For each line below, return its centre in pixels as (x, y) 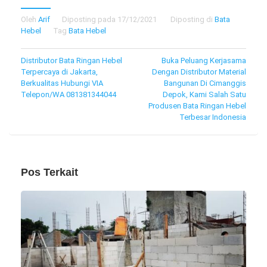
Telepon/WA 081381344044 (69, 94)
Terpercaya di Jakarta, (59, 72)
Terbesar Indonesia (213, 117)
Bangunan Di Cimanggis (205, 83)
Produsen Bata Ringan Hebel (197, 105)
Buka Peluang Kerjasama (204, 60)
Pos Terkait (49, 172)
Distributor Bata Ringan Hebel (72, 60)
